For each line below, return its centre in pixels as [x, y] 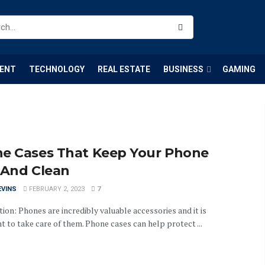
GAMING [239, 69]
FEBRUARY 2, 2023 [56, 189]
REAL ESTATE [124, 69]
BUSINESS [183, 69]
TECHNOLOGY [57, 69]
